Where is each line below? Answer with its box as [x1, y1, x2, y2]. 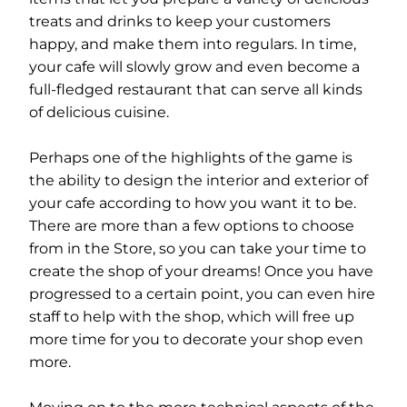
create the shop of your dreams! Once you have [29, 263, 373, 280]
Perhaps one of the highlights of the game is [29, 149, 352, 166]
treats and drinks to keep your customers [29, 13, 331, 30]
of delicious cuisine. [29, 104, 169, 121]
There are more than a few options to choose [29, 217, 354, 234]
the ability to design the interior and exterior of [29, 172, 368, 189]
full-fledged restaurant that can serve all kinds [29, 81, 362, 98]
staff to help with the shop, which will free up [29, 308, 354, 325]
